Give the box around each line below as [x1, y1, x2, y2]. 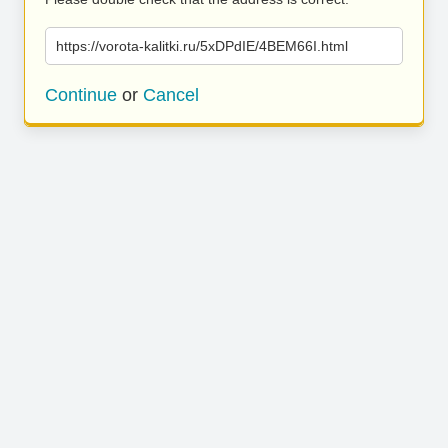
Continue [45, 85, 117, 105]
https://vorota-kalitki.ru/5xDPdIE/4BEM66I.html [56, 38, 348, 54]
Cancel [143, 85, 199, 105]
